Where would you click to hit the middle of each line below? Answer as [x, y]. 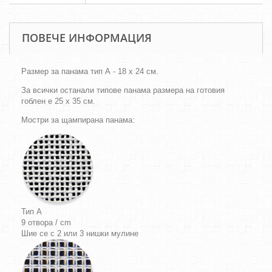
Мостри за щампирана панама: [78, 120]
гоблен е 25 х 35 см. [58, 101]
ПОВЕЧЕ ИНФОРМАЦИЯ [87, 38]
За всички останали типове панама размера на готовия [123, 90]
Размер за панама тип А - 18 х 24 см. [90, 71]
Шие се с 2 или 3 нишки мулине [80, 233]
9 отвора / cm [46, 223]
